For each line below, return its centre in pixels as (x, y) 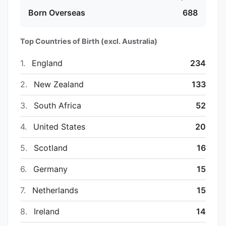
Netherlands (54, 190)
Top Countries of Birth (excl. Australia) (89, 41)
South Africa (56, 105)
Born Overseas (57, 12)
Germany (49, 169)
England (46, 63)
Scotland (49, 148)
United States (58, 126)
